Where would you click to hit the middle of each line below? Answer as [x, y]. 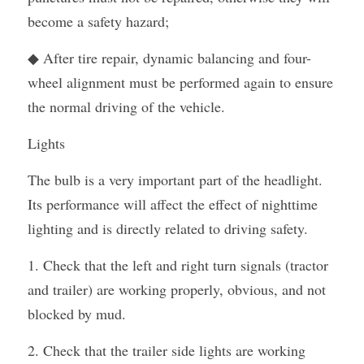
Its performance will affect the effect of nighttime [173, 204]
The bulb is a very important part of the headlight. [175, 180]
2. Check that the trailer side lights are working [167, 350]
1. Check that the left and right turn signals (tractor [178, 265]
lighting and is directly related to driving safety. [168, 228]
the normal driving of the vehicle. [126, 106]
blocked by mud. [77, 314]
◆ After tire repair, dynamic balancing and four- [169, 58]
